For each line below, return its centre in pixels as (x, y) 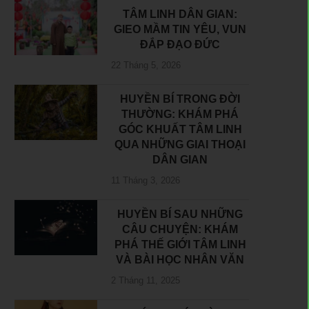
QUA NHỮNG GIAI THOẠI (180, 145)
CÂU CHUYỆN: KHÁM (180, 230)
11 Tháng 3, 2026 (146, 181)
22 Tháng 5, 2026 (146, 66)
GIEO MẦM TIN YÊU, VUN (180, 30)
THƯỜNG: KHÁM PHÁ (180, 114)
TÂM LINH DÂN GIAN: (180, 14)
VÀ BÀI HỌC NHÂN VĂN (180, 260)
